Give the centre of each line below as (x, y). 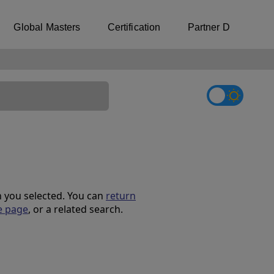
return (121, 196)
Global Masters (47, 27)
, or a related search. (76, 209)
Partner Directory (225, 27)
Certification (134, 27)
